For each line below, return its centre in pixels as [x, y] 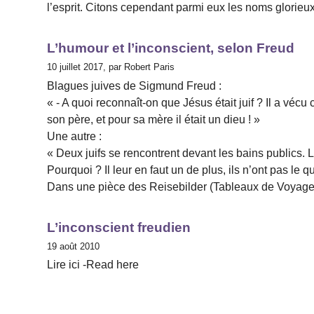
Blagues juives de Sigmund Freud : [135, 86]
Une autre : [75, 136]
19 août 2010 [74, 246]
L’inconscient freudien [119, 227]
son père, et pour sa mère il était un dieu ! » [154, 119]
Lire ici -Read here [93, 264]
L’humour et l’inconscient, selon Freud [171, 48]
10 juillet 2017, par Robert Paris [111, 67]
